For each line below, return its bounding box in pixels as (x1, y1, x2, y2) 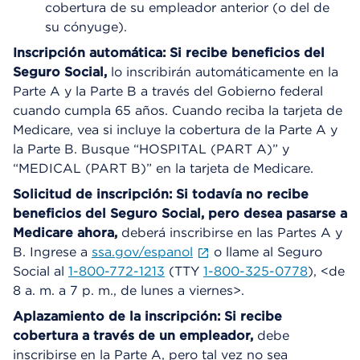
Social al (13, 263, 68, 279)
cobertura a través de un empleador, (13, 327, 253, 343)
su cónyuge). (45, 18, 127, 35)
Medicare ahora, (13, 224, 117, 240)
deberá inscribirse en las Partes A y (117, 224, 342, 240)
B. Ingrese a (13, 243, 92, 260)
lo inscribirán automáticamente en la (107, 63, 338, 80)
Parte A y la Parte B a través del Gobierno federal (13, 83, 323, 99)
